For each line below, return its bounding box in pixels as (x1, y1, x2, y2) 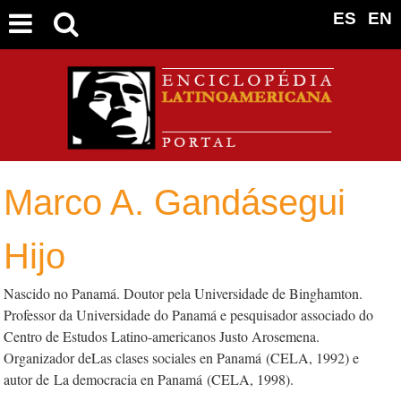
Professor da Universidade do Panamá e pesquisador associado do (4, 305, 373, 324)
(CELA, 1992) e (266, 348, 359, 367)
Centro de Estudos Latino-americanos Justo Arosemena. (4, 327, 320, 346)
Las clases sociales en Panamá (91, 348, 266, 367)
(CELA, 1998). (202, 370, 294, 388)
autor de (4, 370, 54, 388)
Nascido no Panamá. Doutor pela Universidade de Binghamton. (4, 284, 363, 303)
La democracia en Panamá (54, 370, 202, 388)
